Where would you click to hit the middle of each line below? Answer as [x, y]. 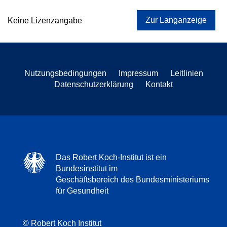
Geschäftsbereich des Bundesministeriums [133, 180]
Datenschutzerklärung [94, 84]
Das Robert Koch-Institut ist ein [111, 157]
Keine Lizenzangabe [45, 21]
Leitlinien [186, 73]
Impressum [138, 73]
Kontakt [159, 84]
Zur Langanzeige [176, 20]
